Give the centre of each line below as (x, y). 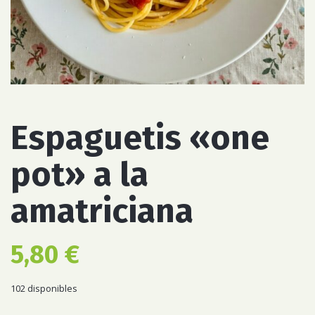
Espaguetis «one (140, 138)
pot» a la (79, 174)
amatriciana (102, 211)
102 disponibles (44, 288)
